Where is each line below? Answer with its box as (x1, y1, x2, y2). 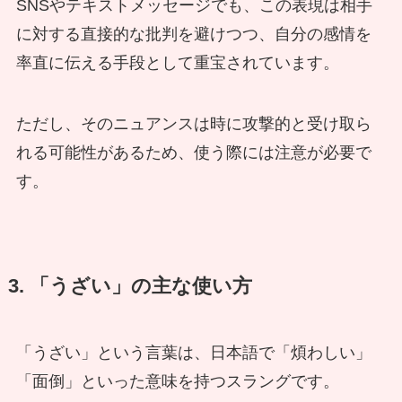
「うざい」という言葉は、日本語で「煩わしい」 (15, 343, 371, 362)
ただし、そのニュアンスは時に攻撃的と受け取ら (15, 114, 371, 133)
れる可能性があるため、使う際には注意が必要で (15, 143, 371, 162)
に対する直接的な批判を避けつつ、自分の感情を (15, 24, 371, 43)
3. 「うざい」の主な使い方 (7, 275, 252, 297)
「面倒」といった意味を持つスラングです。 (15, 371, 339, 390)
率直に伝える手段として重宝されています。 (15, 53, 339, 72)
